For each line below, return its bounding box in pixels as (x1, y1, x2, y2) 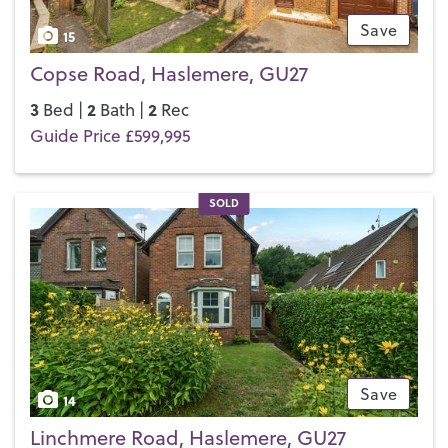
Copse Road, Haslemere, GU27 (30, 58, 308, 88)
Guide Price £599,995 (30, 123, 190, 148)
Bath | (96, 97, 148, 122)
